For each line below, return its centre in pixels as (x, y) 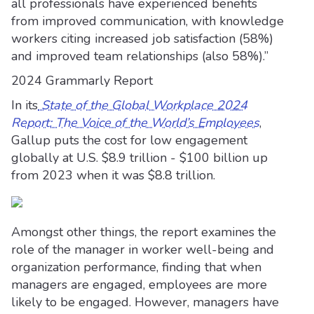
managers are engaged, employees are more (139, 285)
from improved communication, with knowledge (148, 21)
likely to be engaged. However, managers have (145, 302)
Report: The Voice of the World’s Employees (135, 123)
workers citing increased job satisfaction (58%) (142, 39)
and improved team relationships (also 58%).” (140, 56)
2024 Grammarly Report (82, 81)
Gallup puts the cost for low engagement (129, 140)
